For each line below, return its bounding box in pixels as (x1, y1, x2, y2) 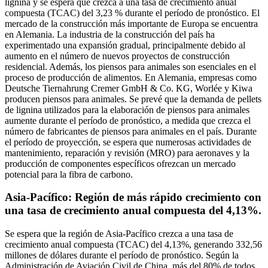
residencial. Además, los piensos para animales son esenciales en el (5, 61, 256, 72)
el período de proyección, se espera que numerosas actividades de (5, 136, 251, 147)
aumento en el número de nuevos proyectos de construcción (5, 50, 230, 61)
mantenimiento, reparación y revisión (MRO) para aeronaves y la (5, 147, 249, 158)
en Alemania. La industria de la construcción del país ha (5, 29, 215, 39)
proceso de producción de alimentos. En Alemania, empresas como (5, 72, 257, 83)
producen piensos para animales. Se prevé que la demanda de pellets (5, 93, 261, 104)
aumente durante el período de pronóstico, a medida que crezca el (5, 115, 251, 126)
